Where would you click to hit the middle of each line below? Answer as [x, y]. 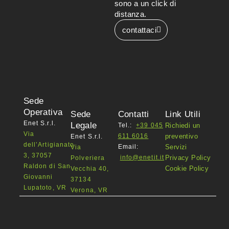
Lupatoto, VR [45, 188]
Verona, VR [90, 190]
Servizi [176, 147]
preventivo [181, 136]
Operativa [43, 112]
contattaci [139, 30]
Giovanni [38, 177]
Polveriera [88, 158]
